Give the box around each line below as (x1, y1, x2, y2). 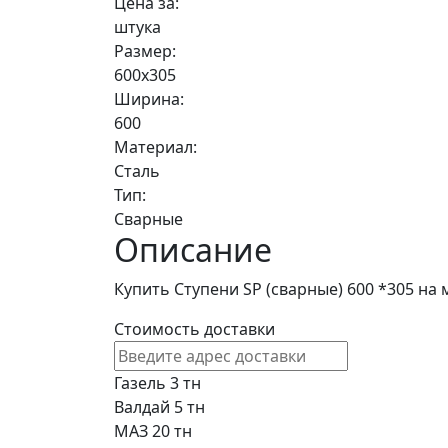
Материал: (114, 136, 197, 159)
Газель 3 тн (114, 372, 201, 395)
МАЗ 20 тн (114, 420, 192, 443)
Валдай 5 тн (114, 396, 205, 419)
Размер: (114, 40, 176, 63)
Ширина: (114, 88, 184, 111)
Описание (114, 228, 272, 272)
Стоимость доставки (114, 318, 275, 341)
